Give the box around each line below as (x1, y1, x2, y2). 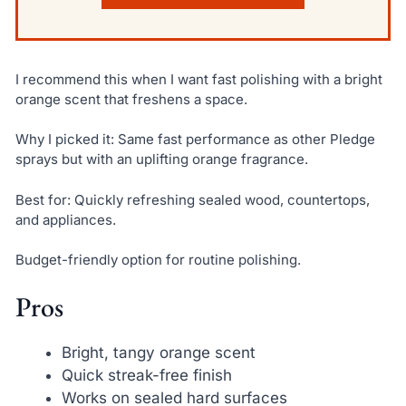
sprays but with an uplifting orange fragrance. (14, 150, 308, 169)
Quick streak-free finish (61, 365, 232, 384)
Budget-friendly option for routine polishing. (14, 251, 301, 269)
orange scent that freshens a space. (14, 90, 247, 108)
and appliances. (14, 210, 116, 228)
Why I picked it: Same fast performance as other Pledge (14, 130, 375, 149)
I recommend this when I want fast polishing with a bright (14, 70, 382, 88)
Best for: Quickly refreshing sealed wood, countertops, (14, 190, 370, 208)
